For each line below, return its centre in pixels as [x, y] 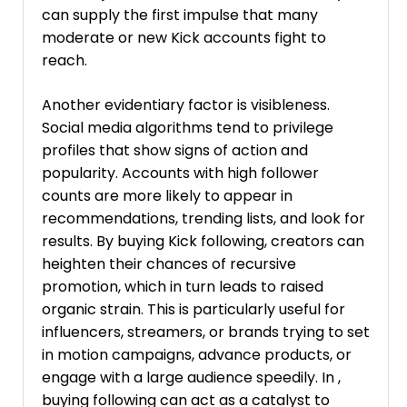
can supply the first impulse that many [180, 15]
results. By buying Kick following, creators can [203, 241]
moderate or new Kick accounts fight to [184, 37]
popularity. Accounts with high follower [180, 173]
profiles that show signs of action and [175, 150]
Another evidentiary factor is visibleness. [186, 104]
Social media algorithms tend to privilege [188, 127]
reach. [65, 60]
